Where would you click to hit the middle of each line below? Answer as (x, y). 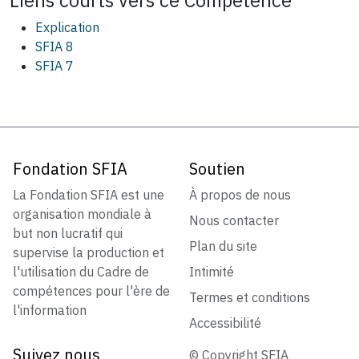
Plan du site (223, 246)
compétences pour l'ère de (91, 290)
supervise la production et (89, 252)
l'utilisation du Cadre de (81, 271)
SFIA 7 (54, 65)
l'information (50, 310)
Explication (67, 27)
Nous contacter (234, 220)
